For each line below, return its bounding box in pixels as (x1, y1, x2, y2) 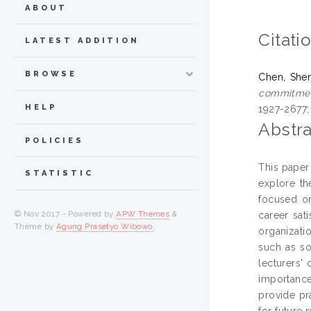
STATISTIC (25, 169, 94, 178)
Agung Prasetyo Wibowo (56, 221, 153, 232)
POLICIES (25, 135, 84, 145)
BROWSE (25, 69, 78, 79)
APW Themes (116, 209, 170, 219)
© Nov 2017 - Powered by (15, 209, 117, 219)
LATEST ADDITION (25, 36, 140, 46)
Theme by (15, 221, 56, 232)
